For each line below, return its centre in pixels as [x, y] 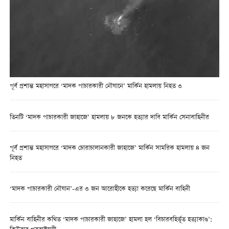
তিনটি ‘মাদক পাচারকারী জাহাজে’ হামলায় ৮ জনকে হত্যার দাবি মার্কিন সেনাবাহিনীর [109, 118]
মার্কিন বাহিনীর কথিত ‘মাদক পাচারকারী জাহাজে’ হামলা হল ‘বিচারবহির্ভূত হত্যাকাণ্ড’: [111, 220]
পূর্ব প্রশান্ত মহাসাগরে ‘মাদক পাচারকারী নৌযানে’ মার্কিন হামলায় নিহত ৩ [96, 87]
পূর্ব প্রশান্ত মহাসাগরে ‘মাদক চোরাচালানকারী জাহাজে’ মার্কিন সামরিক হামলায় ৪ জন [109, 148]
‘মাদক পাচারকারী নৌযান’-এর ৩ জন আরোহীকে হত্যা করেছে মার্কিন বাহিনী [100, 189]
